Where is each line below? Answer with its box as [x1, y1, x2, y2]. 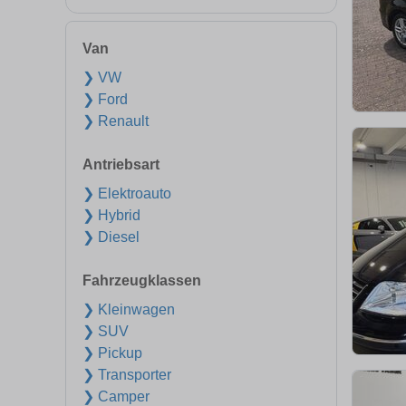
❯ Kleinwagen [82, 302, 175, 317]
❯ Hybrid [82, 208, 140, 223]
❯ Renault [82, 113, 149, 129]
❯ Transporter [82, 367, 171, 382]
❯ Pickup [82, 345, 142, 361]
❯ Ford [82, 92, 128, 107]
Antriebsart [82, 157, 159, 172]
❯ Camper [82, 389, 150, 404]
